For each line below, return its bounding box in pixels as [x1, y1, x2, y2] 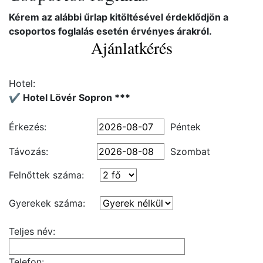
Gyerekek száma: [9, 197, 85, 209]
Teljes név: [9, 225, 55, 237]
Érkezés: [9, 121, 46, 133]
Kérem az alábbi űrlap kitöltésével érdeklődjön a [9, 11, 228, 23]
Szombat [170, 146, 210, 157]
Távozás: [9, 146, 48, 157]
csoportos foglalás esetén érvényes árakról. [9, 25, 212, 37]
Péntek [170, 121, 201, 133]
